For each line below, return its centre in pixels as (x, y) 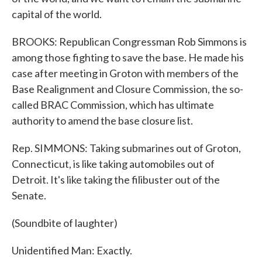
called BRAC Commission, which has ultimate (113, 105)
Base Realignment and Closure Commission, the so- (127, 89)
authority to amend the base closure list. (102, 120)
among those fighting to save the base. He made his (128, 57)
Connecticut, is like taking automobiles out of (113, 164)
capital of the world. (57, 14)
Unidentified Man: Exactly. (72, 250)
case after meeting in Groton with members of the (125, 73)
